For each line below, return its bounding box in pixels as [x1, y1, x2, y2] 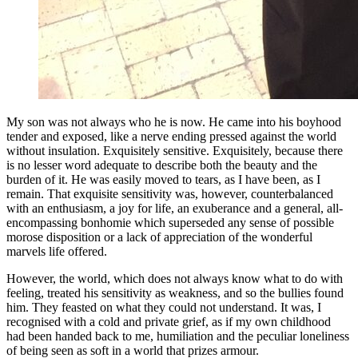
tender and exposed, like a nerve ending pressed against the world [6, 129, 336, 144]
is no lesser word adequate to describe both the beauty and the [6, 158, 317, 173]
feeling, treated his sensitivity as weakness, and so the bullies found [6, 286, 344, 300]
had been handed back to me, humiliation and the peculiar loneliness [6, 329, 349, 344]
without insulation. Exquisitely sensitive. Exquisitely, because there [6, 144, 343, 158]
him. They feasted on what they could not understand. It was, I [6, 300, 321, 315]
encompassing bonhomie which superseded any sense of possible [6, 216, 334, 230]
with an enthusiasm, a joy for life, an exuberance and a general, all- [6, 201, 343, 216]
